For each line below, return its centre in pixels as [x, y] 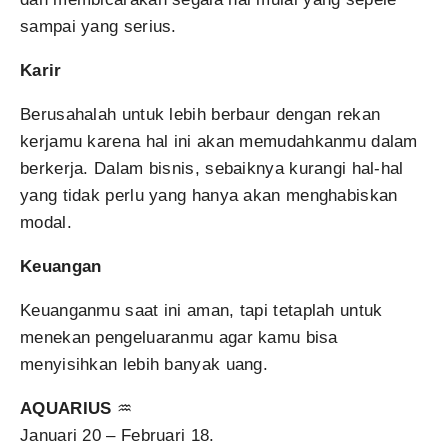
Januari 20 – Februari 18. [117, 435]
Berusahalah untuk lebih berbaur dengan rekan [200, 114]
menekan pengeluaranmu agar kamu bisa [179, 337]
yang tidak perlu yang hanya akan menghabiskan [209, 195]
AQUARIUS [66, 408]
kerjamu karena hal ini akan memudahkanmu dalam [219, 141]
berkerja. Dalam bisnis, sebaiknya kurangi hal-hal [212, 168]
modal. [46, 222]
